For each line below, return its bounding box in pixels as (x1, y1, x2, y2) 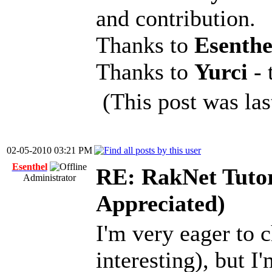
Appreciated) (96, 191, 225, 216)
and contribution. (96, 5, 256, 32)
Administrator (22, 172, 76, 183)
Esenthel (12, 161, 47, 172)
